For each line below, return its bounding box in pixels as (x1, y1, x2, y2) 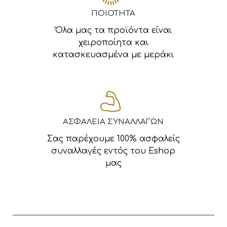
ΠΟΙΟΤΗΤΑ (91, 9, 136, 18)
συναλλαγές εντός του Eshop (51, 146, 176, 156)
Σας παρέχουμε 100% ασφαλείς (47, 134, 180, 143)
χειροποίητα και (78, 38, 148, 47)
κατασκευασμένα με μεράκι (53, 50, 174, 59)
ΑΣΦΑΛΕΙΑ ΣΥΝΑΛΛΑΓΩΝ (63, 118, 164, 126)
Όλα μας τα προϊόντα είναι (55, 26, 172, 35)
